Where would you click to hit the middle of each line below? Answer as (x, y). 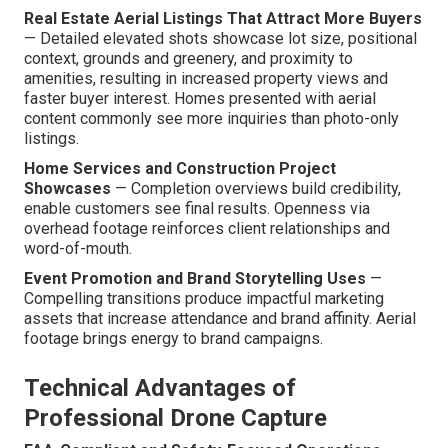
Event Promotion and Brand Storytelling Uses (195, 279)
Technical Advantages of (160, 388)
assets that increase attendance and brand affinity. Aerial (220, 319)
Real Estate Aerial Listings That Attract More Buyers (223, 19)
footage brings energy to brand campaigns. (173, 339)
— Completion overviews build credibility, (256, 189)
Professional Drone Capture (175, 418)
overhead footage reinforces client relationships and (207, 229)
